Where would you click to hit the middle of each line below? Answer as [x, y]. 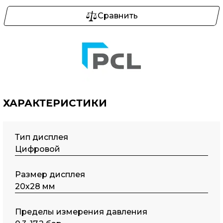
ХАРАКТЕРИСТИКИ [55, 103]
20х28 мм [35, 186]
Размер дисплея [50, 174]
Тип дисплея [42, 137]
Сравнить [117, 16]
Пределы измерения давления [81, 212]
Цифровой [38, 149]
